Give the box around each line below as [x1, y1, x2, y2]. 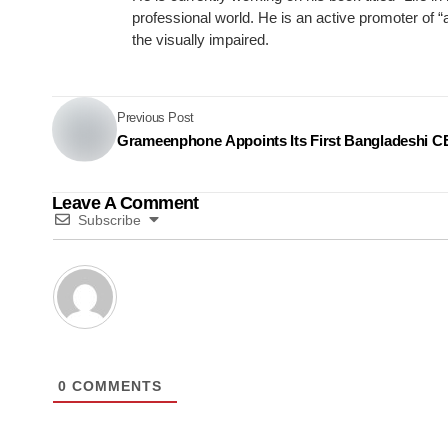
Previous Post [117, 110, 194, 126]
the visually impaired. [132, 30, 269, 48]
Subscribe [78, 211, 141, 228]
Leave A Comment [52, 192, 199, 213]
